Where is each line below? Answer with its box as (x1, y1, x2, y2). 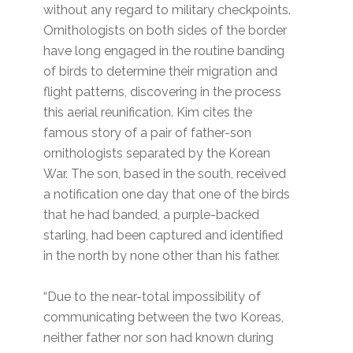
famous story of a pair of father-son (43, 125, 252, 141)
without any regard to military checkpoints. (43, 2, 292, 18)
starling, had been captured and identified (43, 228, 284, 243)
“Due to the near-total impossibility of (43, 289, 262, 305)
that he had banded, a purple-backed (43, 207, 260, 223)
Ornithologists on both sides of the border (43, 23, 288, 39)
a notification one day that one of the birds (43, 187, 291, 203)
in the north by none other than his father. (43, 248, 281, 264)
